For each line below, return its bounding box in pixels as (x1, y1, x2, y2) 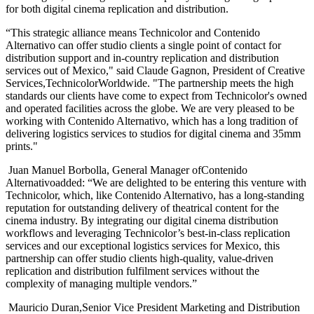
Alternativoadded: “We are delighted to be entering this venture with (6, 176, 306, 189)
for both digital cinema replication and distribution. (6, 2, 228, 15)
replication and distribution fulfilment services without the (6, 264, 259, 277)
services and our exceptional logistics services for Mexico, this (6, 239, 280, 252)
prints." (6, 139, 38, 152)
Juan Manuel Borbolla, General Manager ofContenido (6, 163, 247, 176)
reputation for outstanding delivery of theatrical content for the (6, 201, 279, 214)
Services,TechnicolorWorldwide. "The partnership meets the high (6, 76, 294, 89)
